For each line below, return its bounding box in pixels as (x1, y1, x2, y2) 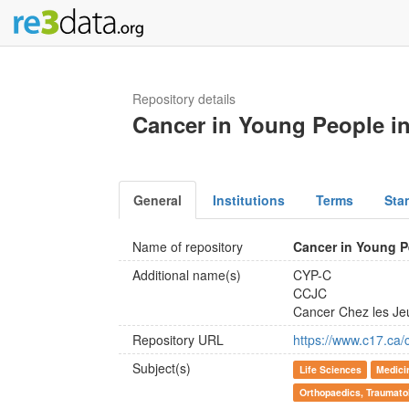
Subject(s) (132, 359, 191, 377)
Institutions (213, 191, 285, 209)
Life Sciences (299, 362, 362, 376)
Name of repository (132, 237, 243, 256)
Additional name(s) (132, 266, 241, 284)
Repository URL (132, 330, 224, 349)
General (133, 191, 182, 209)
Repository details (132, 89, 236, 108)
